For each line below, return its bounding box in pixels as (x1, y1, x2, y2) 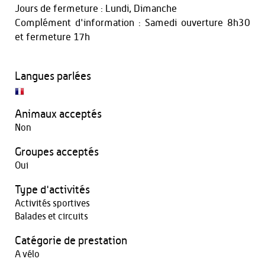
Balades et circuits (15, 212, 88, 221)
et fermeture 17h (15, 32, 90, 42)
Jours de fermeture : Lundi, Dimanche (15, 4, 177, 14)
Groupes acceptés (15, 147, 99, 158)
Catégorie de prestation (15, 235, 127, 247)
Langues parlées (15, 71, 91, 82)
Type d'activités (15, 185, 90, 196)
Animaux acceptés (15, 109, 102, 120)
